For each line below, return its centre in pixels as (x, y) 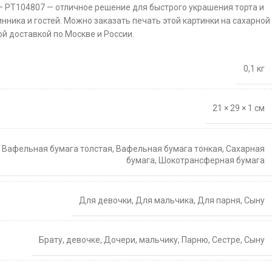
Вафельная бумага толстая (57, 148)
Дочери (120, 240)
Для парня (219, 200)
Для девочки (105, 200)
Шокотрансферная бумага (212, 160)
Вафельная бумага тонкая (169, 148)
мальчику (158, 240)
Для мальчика (165, 200)
